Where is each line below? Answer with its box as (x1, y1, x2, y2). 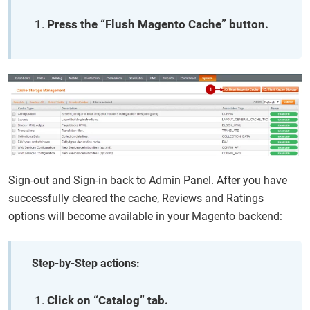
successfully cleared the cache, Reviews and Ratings (8, 191, 264, 205)
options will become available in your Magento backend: (8, 209, 282, 223)
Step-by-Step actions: (32, 256, 140, 270)
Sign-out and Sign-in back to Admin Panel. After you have (8, 173, 287, 187)
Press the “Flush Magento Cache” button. (47, 17, 268, 31)
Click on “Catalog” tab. (47, 293, 168, 307)
